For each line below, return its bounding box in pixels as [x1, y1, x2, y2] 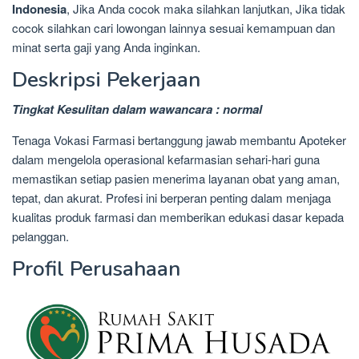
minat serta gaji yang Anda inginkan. [12, 38, 200, 55]
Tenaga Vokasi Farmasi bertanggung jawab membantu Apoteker [12, 131, 346, 148]
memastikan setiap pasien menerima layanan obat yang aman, [12, 169, 340, 187]
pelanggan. [12, 227, 69, 244]
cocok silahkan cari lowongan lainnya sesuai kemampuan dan [12, 18, 335, 36]
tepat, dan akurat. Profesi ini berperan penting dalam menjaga [12, 188, 331, 206]
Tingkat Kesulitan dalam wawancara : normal [12, 99, 262, 118]
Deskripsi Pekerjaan [12, 65, 200, 94]
